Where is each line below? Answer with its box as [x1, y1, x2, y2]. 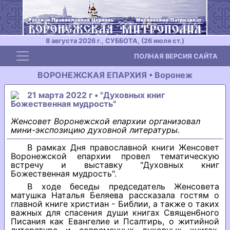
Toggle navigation [15, 47, 101, 60]
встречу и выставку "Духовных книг [11, 160, 219, 170]
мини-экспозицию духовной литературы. [11, 125, 180, 135]
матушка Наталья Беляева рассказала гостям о [11, 190, 219, 200]
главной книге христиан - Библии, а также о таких [11, 199, 219, 209]
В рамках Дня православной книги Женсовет [27, 142, 219, 152]
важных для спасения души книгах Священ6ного [11, 207, 219, 218]
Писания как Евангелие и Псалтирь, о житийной [11, 216, 219, 226]
